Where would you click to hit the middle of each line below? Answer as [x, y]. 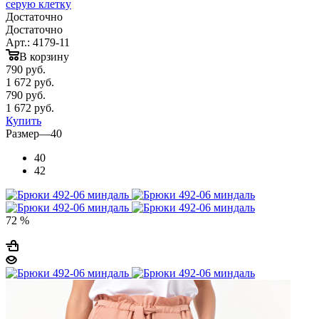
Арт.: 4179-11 [38, 42]
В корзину [44, 56]
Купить [23, 120]
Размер [22, 133]
